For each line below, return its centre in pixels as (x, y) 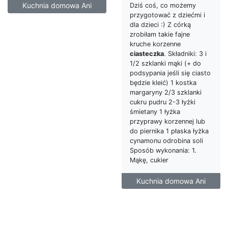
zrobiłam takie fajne (160, 34)
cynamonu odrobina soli (166, 140)
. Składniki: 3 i (185, 53)
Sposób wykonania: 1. (163, 150)
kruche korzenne (155, 44)
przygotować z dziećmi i (167, 15)
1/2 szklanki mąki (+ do (165, 63)
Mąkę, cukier (149, 160)
